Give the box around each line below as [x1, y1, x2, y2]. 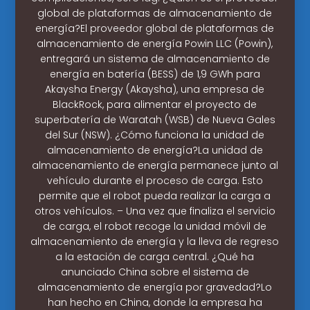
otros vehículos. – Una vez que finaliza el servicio [34, 203, 275, 218]
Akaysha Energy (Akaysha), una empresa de [45, 82, 265, 96]
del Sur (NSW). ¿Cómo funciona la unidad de [45, 127, 265, 142]
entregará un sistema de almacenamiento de [39, 51, 270, 66]
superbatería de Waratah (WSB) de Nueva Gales [34, 112, 275, 127]
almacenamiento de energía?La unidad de [46, 143, 263, 157]
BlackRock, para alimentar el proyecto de [53, 97, 257, 111]
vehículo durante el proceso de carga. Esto [46, 173, 263, 188]
